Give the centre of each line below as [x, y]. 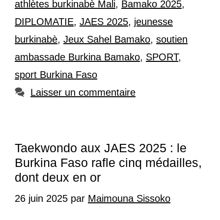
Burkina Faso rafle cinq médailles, [108, 163]
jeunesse [153, 22]
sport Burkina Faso [56, 75]
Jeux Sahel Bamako [107, 40]
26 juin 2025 [41, 199]
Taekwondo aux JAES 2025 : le [101, 148]
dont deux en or [58, 178]
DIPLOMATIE [44, 22]
